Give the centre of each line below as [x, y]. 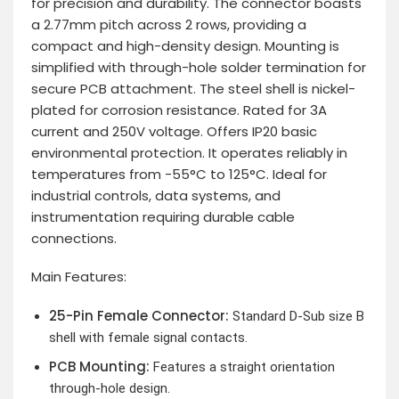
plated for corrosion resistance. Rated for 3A [179, 110]
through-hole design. [109, 388]
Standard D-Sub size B [296, 316]
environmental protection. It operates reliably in [189, 152]
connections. [74, 238]
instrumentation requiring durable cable [163, 216]
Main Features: [79, 277]
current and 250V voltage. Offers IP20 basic [174, 131]
